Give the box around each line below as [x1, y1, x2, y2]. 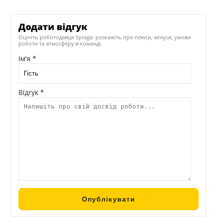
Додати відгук [18, 20, 88, 32]
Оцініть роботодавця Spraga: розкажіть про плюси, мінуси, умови [18, 33, 191, 41]
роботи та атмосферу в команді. [18, 39, 103, 47]
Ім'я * [18, 53, 37, 63]
